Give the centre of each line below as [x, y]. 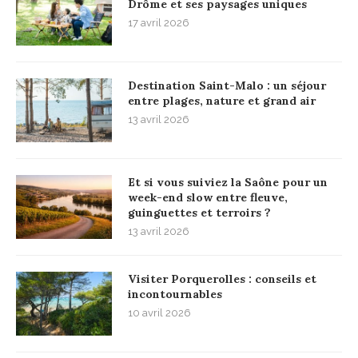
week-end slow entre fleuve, [208, 198]
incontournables [175, 294]
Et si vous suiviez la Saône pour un [228, 183]
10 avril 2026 [159, 313]
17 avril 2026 [159, 23]
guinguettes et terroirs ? [199, 213]
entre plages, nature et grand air [222, 101]
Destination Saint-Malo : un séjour [227, 86]
